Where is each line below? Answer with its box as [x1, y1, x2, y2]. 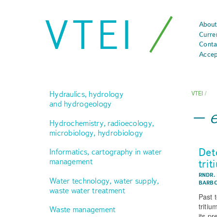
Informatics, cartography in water [49, 147, 162, 157]
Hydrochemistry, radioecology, [49, 118, 155, 128]
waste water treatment [49, 185, 125, 195]
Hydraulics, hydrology [49, 89, 124, 99]
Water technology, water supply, [49, 175, 159, 186]
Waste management [49, 204, 116, 215]
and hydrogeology [49, 99, 112, 108]
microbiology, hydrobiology [49, 127, 143, 138]
